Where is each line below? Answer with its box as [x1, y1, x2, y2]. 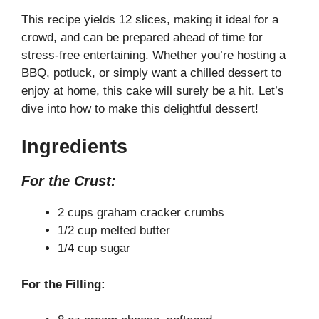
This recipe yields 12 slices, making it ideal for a [21, 12, 278, 26]
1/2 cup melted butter [58, 224, 170, 238]
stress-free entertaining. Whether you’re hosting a [21, 48, 286, 62]
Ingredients [21, 136, 127, 158]
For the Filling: [21, 277, 105, 291]
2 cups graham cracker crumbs [58, 206, 224, 220]
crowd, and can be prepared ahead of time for [21, 30, 263, 44]
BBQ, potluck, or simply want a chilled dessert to [21, 66, 281, 80]
